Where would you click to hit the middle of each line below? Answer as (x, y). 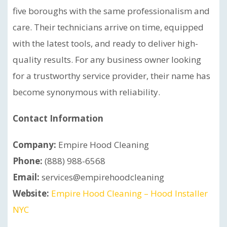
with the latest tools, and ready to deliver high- (105, 43)
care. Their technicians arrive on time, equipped (108, 27)
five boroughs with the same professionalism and (111, 11)
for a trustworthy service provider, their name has (111, 75)
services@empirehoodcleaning (102, 177)
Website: (31, 193)
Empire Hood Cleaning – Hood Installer (129, 193)
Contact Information (58, 118)
